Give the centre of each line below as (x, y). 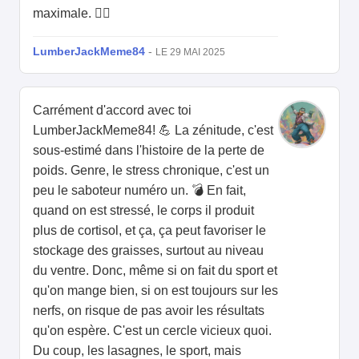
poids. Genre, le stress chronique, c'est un (151, 171)
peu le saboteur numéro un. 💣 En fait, (139, 191)
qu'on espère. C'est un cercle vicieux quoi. (152, 331)
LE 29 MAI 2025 (190, 52)
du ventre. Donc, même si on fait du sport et (155, 271)
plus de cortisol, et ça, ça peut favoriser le (149, 231)
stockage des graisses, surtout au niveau (148, 251)
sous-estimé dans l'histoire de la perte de (149, 151)
